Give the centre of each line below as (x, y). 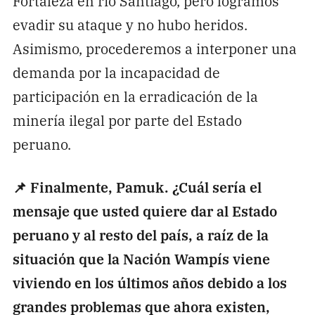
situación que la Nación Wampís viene (141, 258)
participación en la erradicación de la (135, 96)
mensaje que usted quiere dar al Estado (144, 210)
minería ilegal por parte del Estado (127, 120)
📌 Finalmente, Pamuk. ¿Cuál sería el (137, 186)
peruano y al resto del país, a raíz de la (140, 234)
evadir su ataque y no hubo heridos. (130, 25)
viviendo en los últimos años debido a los (149, 282)
